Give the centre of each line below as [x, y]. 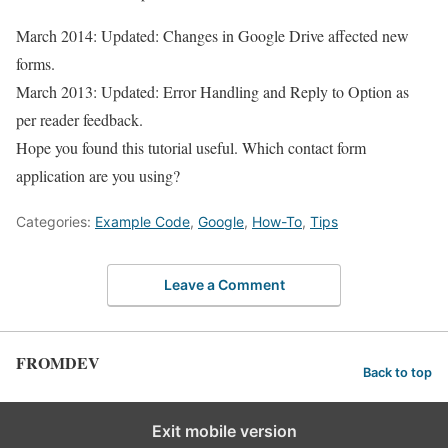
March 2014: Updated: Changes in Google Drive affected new [212, 36]
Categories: [55, 222]
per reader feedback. [79, 120]
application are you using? [98, 176]
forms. [35, 64]
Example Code [142, 222]
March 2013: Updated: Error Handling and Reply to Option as [212, 92]
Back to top [397, 373]
